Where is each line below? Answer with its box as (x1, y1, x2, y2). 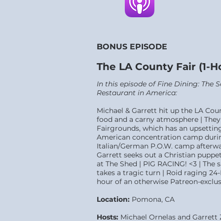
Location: (97, 195, 130, 204)
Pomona (130, 195, 161, 204)
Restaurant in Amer (97, 88, 165, 97)
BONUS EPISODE (97, 42, 167, 51)
